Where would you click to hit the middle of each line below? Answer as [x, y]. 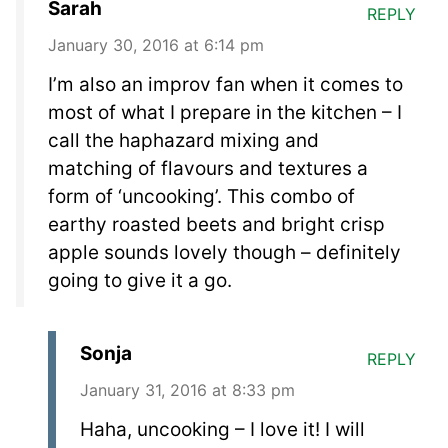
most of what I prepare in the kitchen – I [225, 112]
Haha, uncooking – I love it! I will [222, 429]
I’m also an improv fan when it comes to [225, 84]
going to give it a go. [140, 280]
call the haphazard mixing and [183, 140]
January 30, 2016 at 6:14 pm [156, 44]
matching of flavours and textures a [208, 168]
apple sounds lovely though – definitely [224, 252]
